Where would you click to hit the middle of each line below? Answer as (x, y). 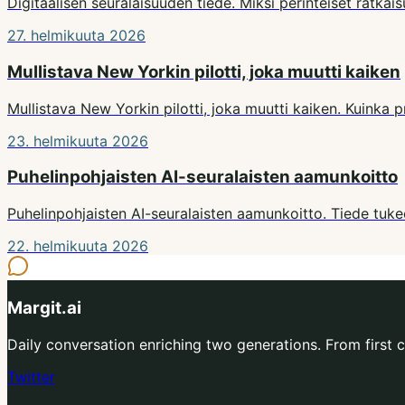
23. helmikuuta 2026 (78, 141)
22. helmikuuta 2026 (78, 246)
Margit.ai (44, 307)
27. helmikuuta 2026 (76, 36)
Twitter (31, 377)
